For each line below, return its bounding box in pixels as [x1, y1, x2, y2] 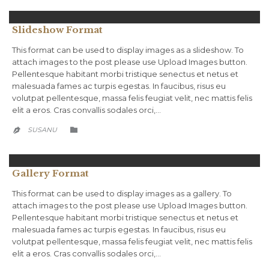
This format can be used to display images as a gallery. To [12, 189, 232, 199]
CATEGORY [84, 125, 118, 133]
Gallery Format [12, 168, 89, 180]
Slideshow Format [12, 24, 103, 36]
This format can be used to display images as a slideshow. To [12, 45, 244, 55]
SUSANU [28, 125, 57, 134]
